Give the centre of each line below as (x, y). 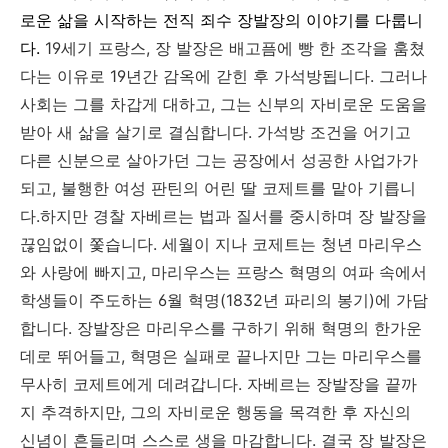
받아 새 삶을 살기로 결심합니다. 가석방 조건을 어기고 (215, 132)
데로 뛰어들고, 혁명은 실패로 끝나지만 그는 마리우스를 (221, 356)
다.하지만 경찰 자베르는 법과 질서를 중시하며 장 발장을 (223, 216)
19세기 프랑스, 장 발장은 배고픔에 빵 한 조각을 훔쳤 (235, 48)
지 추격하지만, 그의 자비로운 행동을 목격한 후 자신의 (215, 412)
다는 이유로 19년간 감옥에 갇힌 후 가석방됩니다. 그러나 (223, 76)
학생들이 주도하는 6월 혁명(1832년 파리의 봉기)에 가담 (224, 300)
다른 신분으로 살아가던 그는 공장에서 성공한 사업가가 (219, 160)
